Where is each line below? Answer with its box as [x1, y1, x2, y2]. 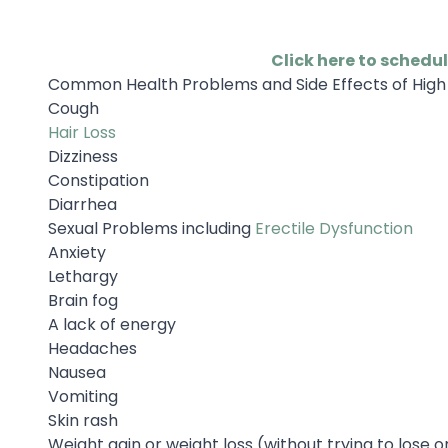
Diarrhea [48, 193, 121, 216]
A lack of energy [48, 313, 176, 336]
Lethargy [48, 265, 118, 288]
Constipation [48, 169, 149, 192]
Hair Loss [48, 121, 116, 144]
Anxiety [48, 241, 106, 264]
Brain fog [48, 289, 118, 312]
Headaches [48, 337, 137, 360]
